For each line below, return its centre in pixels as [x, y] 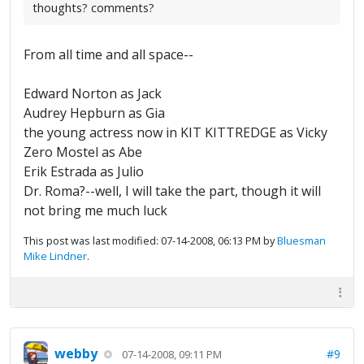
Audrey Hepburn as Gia [94, 113]
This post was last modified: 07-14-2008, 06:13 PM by [150, 241]
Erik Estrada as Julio [84, 172]
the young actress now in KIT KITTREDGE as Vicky [175, 133]
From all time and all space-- [108, 55]
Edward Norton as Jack [93, 94]
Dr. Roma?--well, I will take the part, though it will [172, 191]
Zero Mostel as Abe [83, 152]
